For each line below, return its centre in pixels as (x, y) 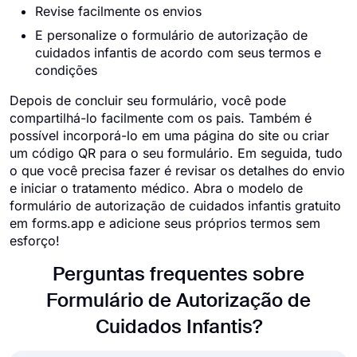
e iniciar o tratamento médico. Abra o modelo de (156, 188)
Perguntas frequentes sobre (178, 275)
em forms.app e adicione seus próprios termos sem (165, 223)
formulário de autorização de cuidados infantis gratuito (175, 206)
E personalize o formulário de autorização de (171, 35)
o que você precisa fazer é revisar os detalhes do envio (177, 171)
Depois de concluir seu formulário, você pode (148, 100)
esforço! (35, 241)
